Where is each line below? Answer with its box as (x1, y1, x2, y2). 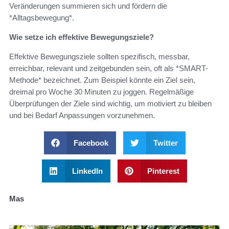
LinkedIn (72, 167, 103, 176)
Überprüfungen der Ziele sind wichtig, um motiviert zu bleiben (9, 99, 212, 108)
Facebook (74, 139, 108, 148)
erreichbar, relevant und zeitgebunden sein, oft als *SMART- (9, 64, 208, 73)
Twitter (153, 139, 178, 148)
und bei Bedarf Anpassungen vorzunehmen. (9, 111, 155, 120)
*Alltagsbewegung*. (9, 13, 74, 22)
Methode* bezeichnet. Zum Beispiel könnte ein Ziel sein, (9, 76, 195, 85)
